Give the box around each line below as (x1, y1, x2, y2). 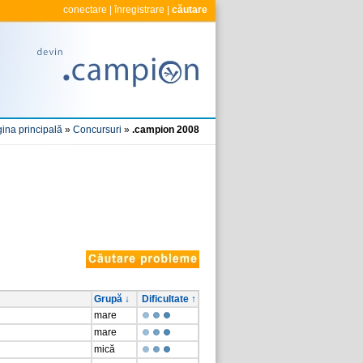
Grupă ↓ (94, 293, 130, 305)
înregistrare (114, 4, 164, 15)
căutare (172, 4, 207, 15)
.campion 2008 (132, 124, 199, 135)
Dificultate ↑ (142, 293, 196, 305)
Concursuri (73, 124, 122, 135)
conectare (63, 4, 107, 15)
